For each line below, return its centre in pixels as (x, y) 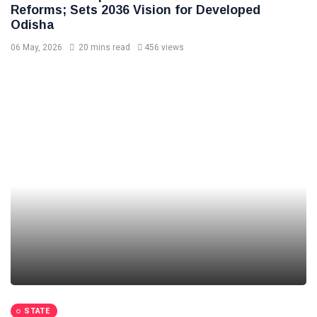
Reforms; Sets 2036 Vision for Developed (136, 10)
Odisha (32, 25)
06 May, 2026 (36, 47)
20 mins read (103, 47)
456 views (164, 47)
